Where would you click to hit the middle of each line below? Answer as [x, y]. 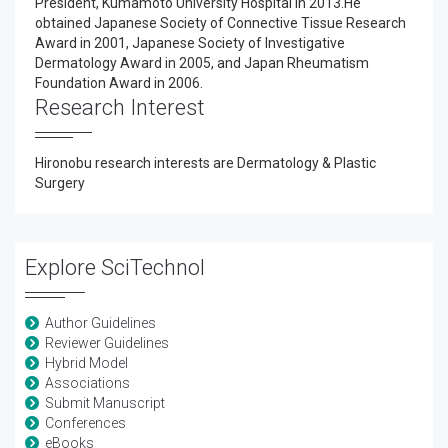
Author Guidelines [100, 323]
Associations [87, 383]
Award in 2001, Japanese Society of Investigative [190, 43]
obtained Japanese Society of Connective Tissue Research [220, 23]
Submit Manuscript [105, 403]
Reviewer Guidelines [107, 343]
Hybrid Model [86, 363]
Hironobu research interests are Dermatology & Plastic [205, 163]
